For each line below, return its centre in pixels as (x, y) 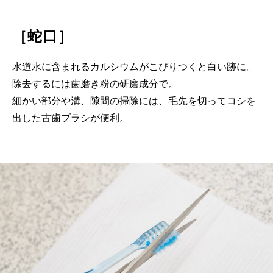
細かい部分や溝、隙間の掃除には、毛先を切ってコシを (134, 101)
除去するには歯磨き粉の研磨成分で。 (95, 84)
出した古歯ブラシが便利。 (71, 118)
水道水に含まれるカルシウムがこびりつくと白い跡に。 (134, 67)
